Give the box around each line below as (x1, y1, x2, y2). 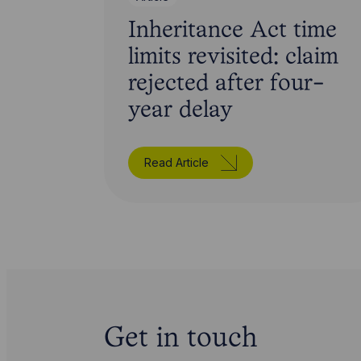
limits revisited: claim (127, 46, 338, 68)
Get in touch (103, 326, 257, 353)
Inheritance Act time (127, 19, 337, 42)
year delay (127, 99, 233, 122)
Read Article (143, 155, 209, 169)
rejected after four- (127, 73, 325, 95)
